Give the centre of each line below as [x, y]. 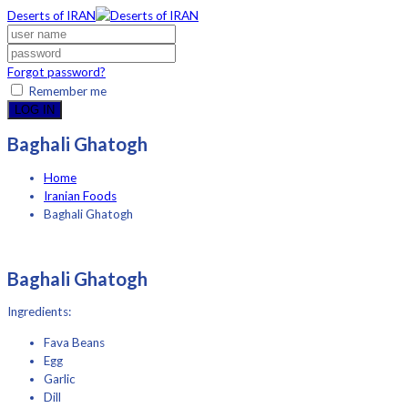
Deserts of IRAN [51, 16]
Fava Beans [74, 343]
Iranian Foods [80, 196]
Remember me [66, 92]
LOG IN [35, 110]
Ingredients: [39, 312]
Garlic [60, 379]
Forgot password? [56, 72]
